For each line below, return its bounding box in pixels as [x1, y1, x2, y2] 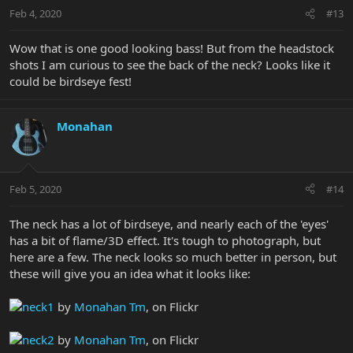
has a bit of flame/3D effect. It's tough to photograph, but [9, 232, 321, 248]
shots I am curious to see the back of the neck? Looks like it [9, 57, 330, 73]
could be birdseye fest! [9, 73, 132, 90]
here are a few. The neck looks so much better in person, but [9, 248, 336, 265]
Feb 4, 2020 [9, 6, 61, 21]
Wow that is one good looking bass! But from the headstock [9, 40, 334, 57]
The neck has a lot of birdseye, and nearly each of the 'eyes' [9, 215, 329, 232]
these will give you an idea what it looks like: [9, 265, 251, 281]
